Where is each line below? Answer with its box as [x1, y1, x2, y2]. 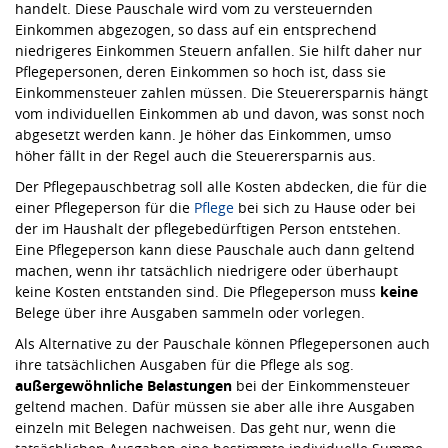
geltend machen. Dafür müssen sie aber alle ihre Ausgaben [15, 396, 415, 416]
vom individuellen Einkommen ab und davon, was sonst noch [15, 103, 425, 123]
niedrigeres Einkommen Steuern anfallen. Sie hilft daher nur [15, 40, 422, 60]
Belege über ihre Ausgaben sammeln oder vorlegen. [15, 302, 365, 322]
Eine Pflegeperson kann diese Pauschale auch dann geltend [15, 239, 415, 259]
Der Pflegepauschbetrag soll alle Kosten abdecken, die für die [15, 176, 427, 196]
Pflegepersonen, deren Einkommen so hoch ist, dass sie [15, 61, 386, 81]
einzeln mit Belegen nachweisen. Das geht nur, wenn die [15, 417, 396, 437]
